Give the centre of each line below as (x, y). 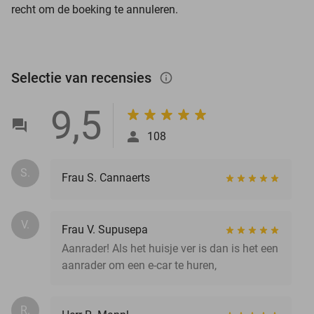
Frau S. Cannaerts (106, 177)
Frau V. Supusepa (105, 229)
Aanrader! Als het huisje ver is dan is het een (170, 248)
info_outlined (173, 77)
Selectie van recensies (83, 77)
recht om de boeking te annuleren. (95, 9)
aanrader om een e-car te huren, (139, 265)
